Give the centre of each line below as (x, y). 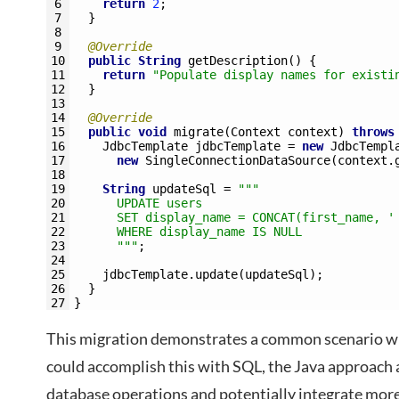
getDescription (238, 61)
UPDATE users (142, 203)
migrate (199, 132)
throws (373, 132)
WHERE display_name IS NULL (188, 232)
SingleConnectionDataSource (238, 160)
